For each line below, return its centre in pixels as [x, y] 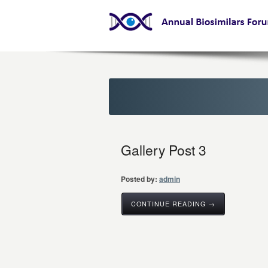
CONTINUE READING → [173, 204]
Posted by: [139, 179]
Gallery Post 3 [164, 150]
